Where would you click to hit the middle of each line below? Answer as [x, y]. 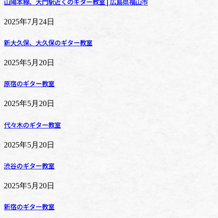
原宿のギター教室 [29, 84]
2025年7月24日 [29, 21]
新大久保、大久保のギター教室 [48, 42]
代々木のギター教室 [32, 125]
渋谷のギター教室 [29, 166]
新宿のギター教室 [29, 207]
